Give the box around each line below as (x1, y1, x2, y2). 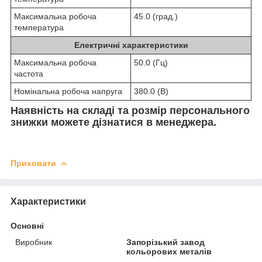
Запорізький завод (126, 237, 205, 247)
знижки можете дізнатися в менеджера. (11, 116, 216, 128)
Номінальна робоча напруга (14, 86, 122, 96)
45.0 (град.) (134, 11, 178, 21)
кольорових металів (126, 246, 212, 256)
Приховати (11, 158, 56, 168)
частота (14, 68, 43, 78)
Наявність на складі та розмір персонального (11, 104, 250, 116)
